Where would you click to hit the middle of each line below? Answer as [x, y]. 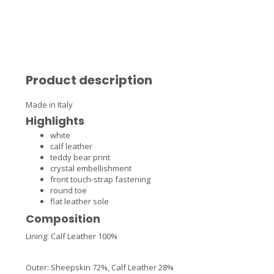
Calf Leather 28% [143, 267]
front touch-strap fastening [100, 179]
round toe [68, 190]
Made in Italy [49, 104]
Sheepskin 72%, [81, 267]
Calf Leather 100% [84, 236]
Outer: [38, 267]
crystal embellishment [91, 168]
